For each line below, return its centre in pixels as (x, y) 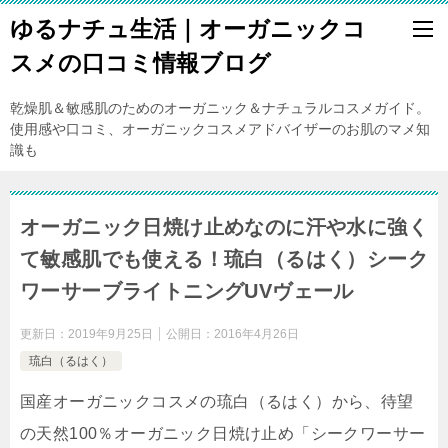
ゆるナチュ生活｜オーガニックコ (188, 29)
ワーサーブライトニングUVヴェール (187, 291)
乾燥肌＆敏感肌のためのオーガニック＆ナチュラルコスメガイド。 (220, 108)
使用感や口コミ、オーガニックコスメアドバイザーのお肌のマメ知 (220, 129)
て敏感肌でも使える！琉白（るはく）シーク (224, 259)
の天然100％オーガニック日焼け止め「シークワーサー (223, 433)
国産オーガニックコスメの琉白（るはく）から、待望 (217, 401)
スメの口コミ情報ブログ (140, 63)
